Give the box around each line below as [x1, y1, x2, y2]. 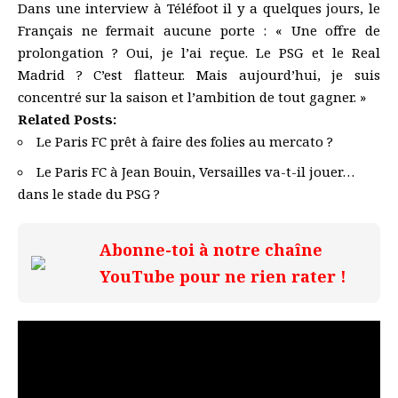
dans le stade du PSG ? [18, 184, 160, 203]
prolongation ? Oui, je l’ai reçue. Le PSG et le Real [18, 44, 380, 62]
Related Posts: [18, 110, 116, 129]
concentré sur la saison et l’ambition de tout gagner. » [18, 88, 366, 107]
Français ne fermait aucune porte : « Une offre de [18, 21, 380, 40]
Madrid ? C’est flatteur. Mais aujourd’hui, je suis [18, 66, 380, 84]
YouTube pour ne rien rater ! [99, 265, 346, 287]
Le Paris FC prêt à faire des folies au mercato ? [36, 132, 333, 151]
